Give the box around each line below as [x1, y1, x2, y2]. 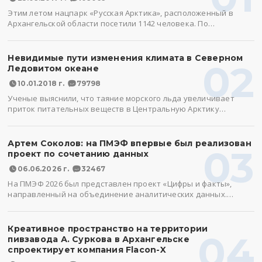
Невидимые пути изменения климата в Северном [8, 53, 243, 63]
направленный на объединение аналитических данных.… [8, 189, 234, 199]
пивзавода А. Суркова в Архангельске [8, 234, 189, 244]
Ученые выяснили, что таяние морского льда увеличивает [8, 93, 235, 104]
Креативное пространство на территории [8, 223, 208, 234]
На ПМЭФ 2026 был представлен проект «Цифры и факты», [8, 178, 232, 189]
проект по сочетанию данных [8, 149, 149, 159]
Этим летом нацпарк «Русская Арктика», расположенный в [8, 8, 233, 18]
